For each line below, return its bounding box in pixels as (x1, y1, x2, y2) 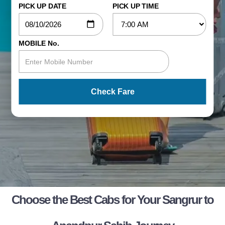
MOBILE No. (19, 39, 59, 47)
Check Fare (90, 87, 135, 96)
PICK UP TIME (113, 2, 159, 10)
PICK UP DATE (19, 2, 67, 10)
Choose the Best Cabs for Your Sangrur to (12, 193, 213, 206)
